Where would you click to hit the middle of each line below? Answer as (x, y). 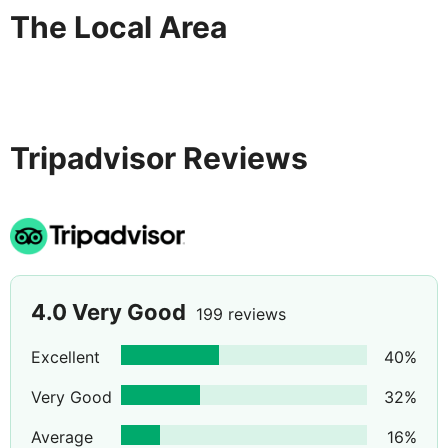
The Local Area (118, 27)
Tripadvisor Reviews (159, 158)
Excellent (65, 357)
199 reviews (241, 314)
